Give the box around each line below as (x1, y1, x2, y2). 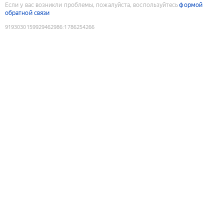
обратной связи (5, 9, 50, 16)
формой (179, 1, 202, 8)
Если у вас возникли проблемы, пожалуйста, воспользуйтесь (5, 1, 178, 8)
